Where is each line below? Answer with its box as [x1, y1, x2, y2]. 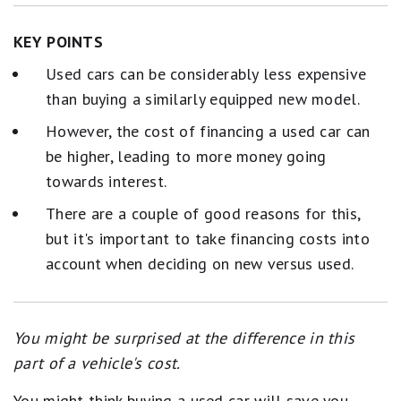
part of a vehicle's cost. [13, 353, 181, 373]
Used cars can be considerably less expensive [46, 64, 367, 84]
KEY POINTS [13, 31, 103, 52]
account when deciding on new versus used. [46, 253, 354, 274]
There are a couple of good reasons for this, [46, 203, 361, 224]
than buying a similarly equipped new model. [46, 89, 360, 109]
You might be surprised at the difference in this [13, 328, 355, 348]
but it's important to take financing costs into [46, 228, 371, 249]
